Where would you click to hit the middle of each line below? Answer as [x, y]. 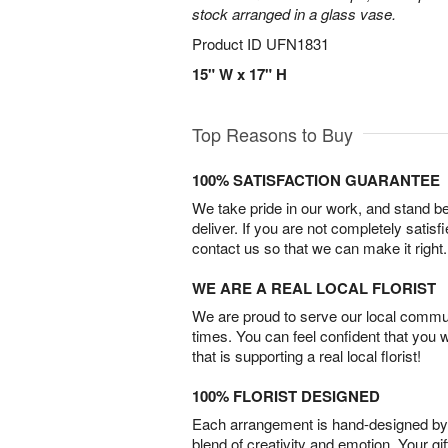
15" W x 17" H [239, 74]
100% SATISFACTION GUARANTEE [316, 180]
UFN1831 [297, 43]
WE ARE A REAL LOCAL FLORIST [314, 288]
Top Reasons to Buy [272, 134]
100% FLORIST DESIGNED [286, 396]
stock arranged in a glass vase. [294, 13]
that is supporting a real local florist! [306, 355]
